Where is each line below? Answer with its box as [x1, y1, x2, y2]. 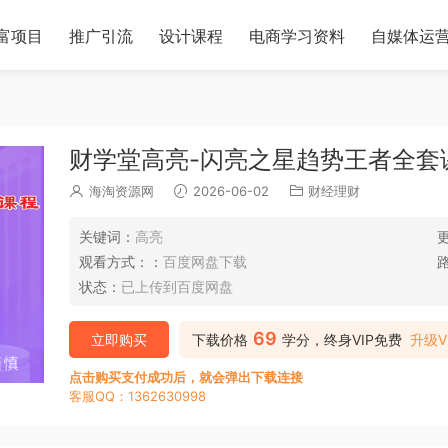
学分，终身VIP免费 [282, 331, 402, 348]
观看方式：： [79, 253, 163, 270]
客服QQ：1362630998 [69, 388, 206, 404]
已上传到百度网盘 [121, 278, 233, 295]
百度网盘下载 [163, 253, 247, 270]
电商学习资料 [249, 26, 345, 46]
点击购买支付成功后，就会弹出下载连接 [69, 369, 303, 385]
